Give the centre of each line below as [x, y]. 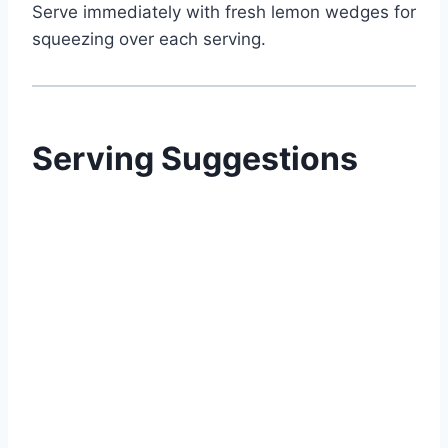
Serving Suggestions [195, 159]
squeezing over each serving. [149, 39]
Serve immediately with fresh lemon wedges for [224, 12]
